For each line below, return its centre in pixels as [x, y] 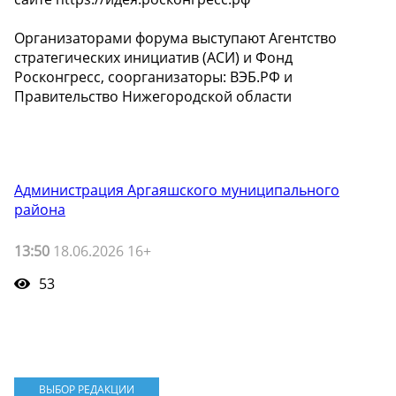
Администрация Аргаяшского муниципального [177, 190]
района [40, 210]
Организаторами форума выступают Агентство [175, 38]
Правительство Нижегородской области [153, 97]
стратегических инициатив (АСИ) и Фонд [153, 58]
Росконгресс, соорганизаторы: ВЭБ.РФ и [153, 77]
